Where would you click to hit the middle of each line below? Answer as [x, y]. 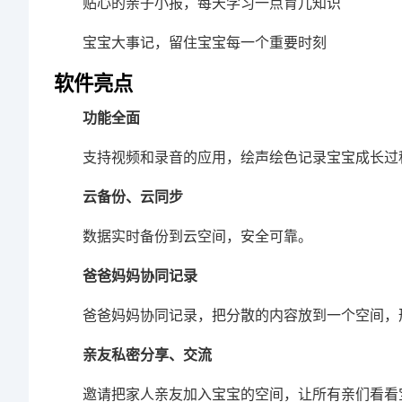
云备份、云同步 [133, 196]
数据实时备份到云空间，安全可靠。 [197, 236]
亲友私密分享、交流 [147, 354]
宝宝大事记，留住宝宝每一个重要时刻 [205, 42]
